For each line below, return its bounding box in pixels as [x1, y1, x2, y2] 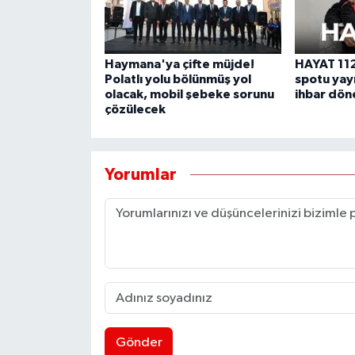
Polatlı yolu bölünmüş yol [104, 73, 251, 86]
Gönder [115, 336, 162, 350]
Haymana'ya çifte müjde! [104, 58, 254, 71]
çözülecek [104, 103, 166, 116]
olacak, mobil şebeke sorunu [104, 88, 274, 101]
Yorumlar [104, 166, 177, 183]
